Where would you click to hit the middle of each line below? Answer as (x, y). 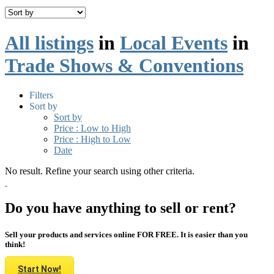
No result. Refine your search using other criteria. (100, 171)
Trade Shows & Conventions (124, 65)
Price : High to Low (92, 139)
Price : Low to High (92, 128)
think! (15, 245)
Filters (41, 95)
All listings (49, 43)
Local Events (174, 43)
